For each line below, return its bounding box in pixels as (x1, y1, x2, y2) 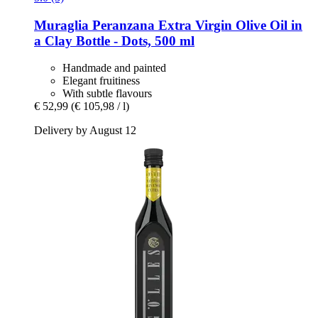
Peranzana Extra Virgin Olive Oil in (89, 17, 302, 33)
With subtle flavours (62, 87, 152, 100)
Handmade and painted (62, 62, 166, 75)
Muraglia (34, 17, 89, 33)
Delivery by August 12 (34, 124, 136, 137)
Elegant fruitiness (62, 75, 140, 87)
